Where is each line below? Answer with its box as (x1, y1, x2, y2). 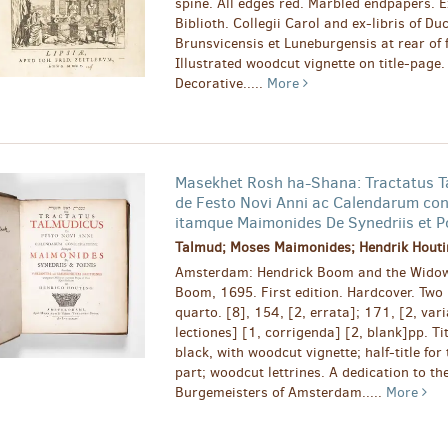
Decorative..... (174, 74, 267, 94)
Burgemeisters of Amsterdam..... (174, 383, 386, 403)
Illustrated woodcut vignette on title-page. (174, 54, 445, 74)
